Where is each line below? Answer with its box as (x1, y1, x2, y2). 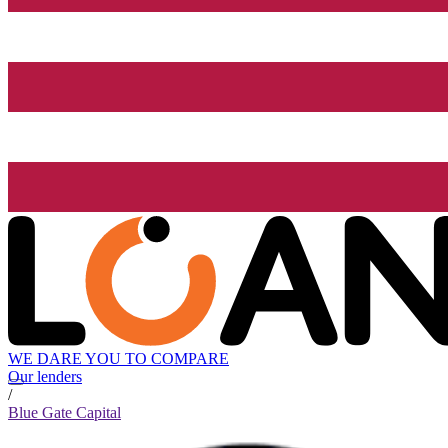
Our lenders (8, 368, 82, 386)
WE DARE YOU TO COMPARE (8, 350, 229, 368)
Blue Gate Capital (8, 404, 121, 422)
